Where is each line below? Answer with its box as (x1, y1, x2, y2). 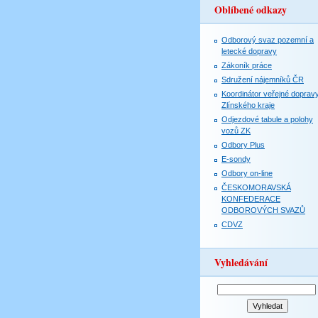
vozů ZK (221, 126, 251, 135)
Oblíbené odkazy (214, 2, 287, 17)
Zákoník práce (221, 61, 272, 70)
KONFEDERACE (221, 194, 280, 203)
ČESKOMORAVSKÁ (221, 183, 291, 192)
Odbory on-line (221, 169, 273, 177)
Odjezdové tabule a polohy (221, 115, 313, 124)
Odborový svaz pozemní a (221, 35, 314, 44)
